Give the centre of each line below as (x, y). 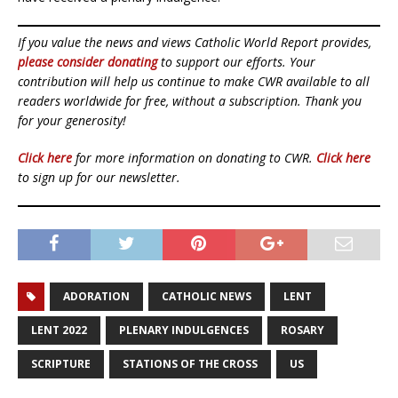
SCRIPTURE (61, 364)
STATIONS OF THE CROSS (190, 364)
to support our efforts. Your (236, 62)
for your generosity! (72, 121)
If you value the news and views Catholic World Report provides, (195, 43)
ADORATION (96, 297)
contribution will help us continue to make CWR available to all (194, 82)
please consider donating (88, 62)
